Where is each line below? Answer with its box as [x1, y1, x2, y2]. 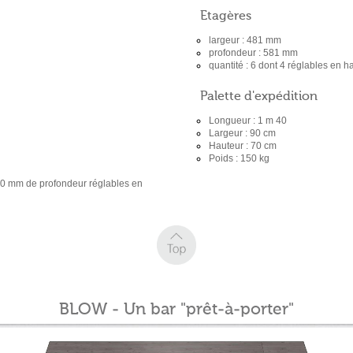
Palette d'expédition [200, 91, 318, 103]
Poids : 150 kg [209, 153, 269, 164]
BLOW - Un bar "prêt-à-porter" [59, 302, 294, 318]
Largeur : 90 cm [209, 128, 276, 139]
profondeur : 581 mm [209, 47, 298, 58]
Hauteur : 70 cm [209, 140, 277, 151]
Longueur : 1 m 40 [209, 115, 287, 126]
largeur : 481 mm [209, 35, 281, 46]
